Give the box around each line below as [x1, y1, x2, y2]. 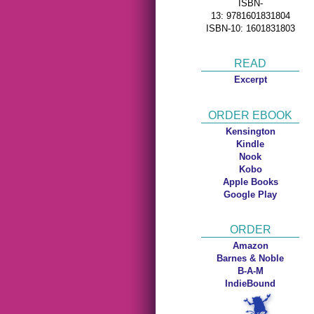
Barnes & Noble [217, 252, 284, 264]
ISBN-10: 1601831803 [205, 23, 295, 34]
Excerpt [233, 74, 267, 86]
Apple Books [222, 176, 278, 187]
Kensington [225, 125, 275, 137]
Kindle [236, 138, 264, 149]
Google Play [224, 189, 277, 200]
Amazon [232, 240, 268, 251]
